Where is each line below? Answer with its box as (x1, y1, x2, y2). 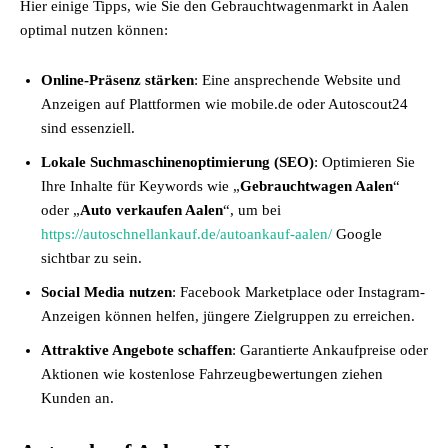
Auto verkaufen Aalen (80, 202, 223, 218)
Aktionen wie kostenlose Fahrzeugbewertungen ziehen (41, 366, 383, 382)
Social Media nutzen (41, 284, 172, 300)
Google (332, 226, 382, 242)
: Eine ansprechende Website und (194, 72, 401, 88)
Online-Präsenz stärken (41, 72, 194, 88)
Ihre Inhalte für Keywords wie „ (41, 178, 240, 194)
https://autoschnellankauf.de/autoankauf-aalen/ (41, 226, 332, 242)
